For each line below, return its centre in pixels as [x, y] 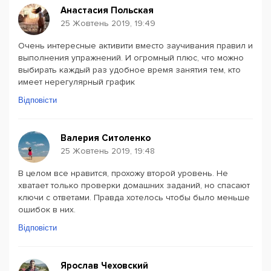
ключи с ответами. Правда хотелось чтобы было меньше [134, 198]
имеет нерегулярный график [77, 82]
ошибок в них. [47, 210]
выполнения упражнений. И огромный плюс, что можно [131, 58]
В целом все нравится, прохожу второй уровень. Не [123, 173]
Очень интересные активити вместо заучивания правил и [135, 46]
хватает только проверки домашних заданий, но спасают [134, 185]
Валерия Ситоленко [106, 138]
